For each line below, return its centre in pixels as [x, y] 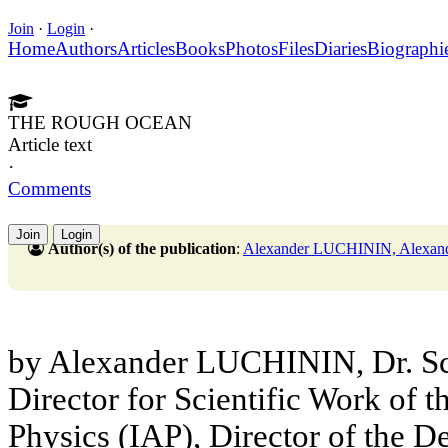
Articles [146, 49]
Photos [251, 49]
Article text [50, 145]
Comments [49, 189]
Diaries [340, 49]
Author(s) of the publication [142, 249]
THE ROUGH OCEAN [100, 123]
